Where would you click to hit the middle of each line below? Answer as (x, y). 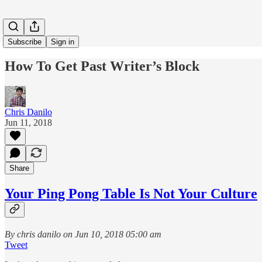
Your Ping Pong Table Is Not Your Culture (131, 193)
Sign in (63, 42)
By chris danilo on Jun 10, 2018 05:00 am (83, 234)
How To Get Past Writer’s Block (102, 66)
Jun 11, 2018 (28, 122)
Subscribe (25, 42)
